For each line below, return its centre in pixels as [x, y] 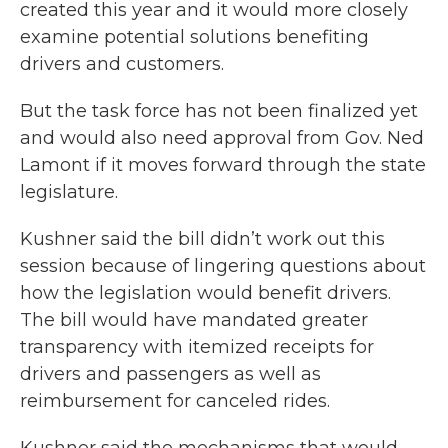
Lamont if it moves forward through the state [223, 165]
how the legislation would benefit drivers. [205, 293]
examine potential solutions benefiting [194, 37]
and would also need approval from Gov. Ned [222, 138]
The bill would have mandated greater [194, 320]
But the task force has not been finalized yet [219, 111]
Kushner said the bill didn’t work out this [202, 239]
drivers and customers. [122, 64]
